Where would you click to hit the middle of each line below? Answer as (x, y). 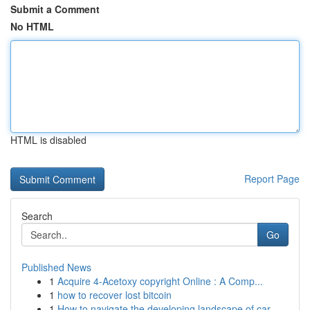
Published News (56, 267)
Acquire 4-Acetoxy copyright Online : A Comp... (160, 281)
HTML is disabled (48, 140)
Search (37, 216)
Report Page (272, 179)
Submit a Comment (55, 9)
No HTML (32, 26)
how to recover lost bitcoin (115, 295)
